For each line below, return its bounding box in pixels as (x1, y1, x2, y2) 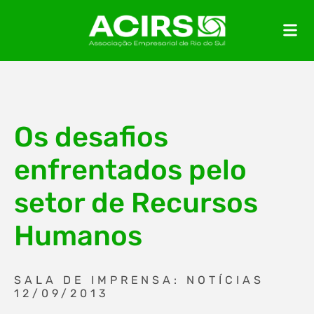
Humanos (14, 219, 142, 252)
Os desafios (14, 121, 168, 153)
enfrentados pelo (14, 153, 247, 186)
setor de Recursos (14, 186, 258, 219)
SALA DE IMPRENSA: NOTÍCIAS (14, 273, 264, 287)
